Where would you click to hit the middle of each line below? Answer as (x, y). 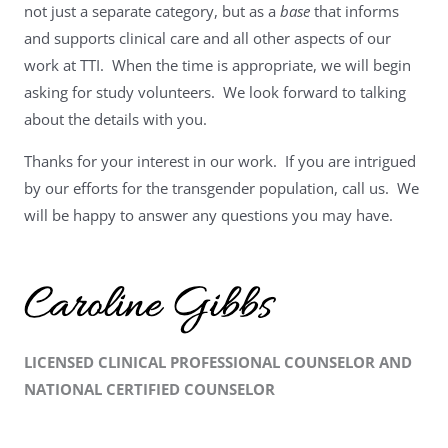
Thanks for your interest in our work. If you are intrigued (220, 160)
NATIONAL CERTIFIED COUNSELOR (149, 388)
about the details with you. (115, 118)
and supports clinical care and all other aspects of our (207, 37)
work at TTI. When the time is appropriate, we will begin (217, 64)
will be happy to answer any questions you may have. (208, 214)
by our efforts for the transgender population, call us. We (221, 187)
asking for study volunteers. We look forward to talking (215, 91)
